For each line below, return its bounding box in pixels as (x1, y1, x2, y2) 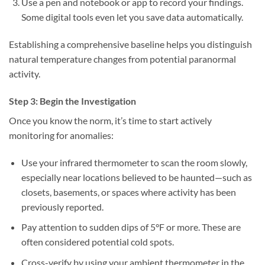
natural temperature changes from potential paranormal (9, 53, 236, 65)
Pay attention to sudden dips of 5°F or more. (21, 221, 200, 233)
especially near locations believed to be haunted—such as (21, 171, 252, 183)
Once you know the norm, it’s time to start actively (9, 114, 212, 126)
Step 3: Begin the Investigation (9, 95, 136, 106)
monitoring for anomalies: (9, 129, 114, 141)
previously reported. (21, 201, 104, 212)
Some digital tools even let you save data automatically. (21, 11, 243, 23)
